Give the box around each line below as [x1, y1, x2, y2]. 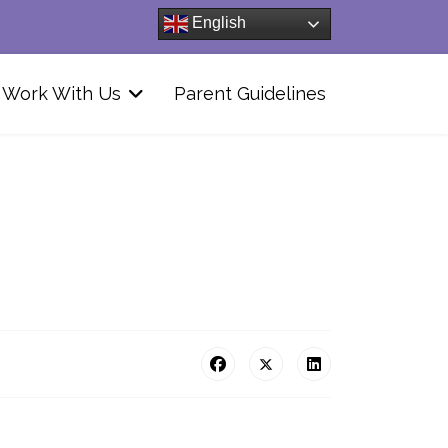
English [188, 14, 246, 32]
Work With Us [2, 83, 121, 104]
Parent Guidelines [174, 83, 326, 104]
